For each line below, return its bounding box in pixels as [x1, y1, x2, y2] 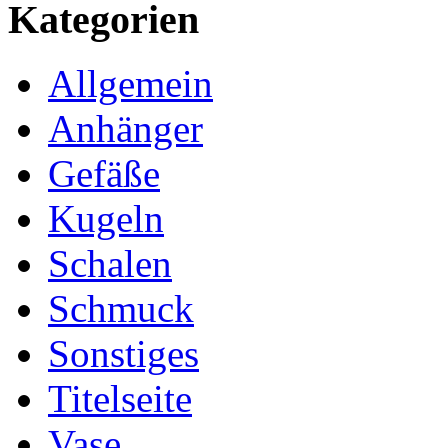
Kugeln [48, 197, 164, 241]
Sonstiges [48, 332, 199, 376]
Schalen [48, 242, 172, 286]
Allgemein [48, 62, 213, 106]
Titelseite [48, 377, 192, 421]
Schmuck [48, 287, 194, 331]
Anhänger [48, 107, 203, 151]
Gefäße [48, 152, 160, 196]
